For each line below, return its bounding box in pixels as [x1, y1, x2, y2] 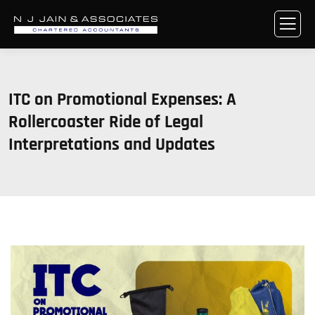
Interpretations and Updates [8, 134, 215, 156]
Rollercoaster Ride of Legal [8, 111, 203, 134]
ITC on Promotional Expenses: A [8, 89, 236, 111]
